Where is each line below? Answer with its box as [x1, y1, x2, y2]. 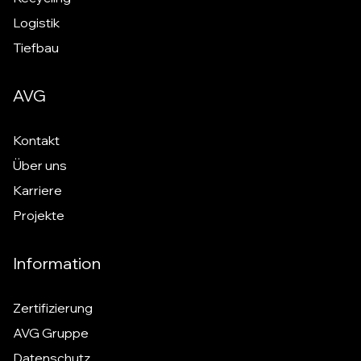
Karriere [13, 182, 62, 198]
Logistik [13, 15, 60, 31]
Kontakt [13, 132, 60, 148]
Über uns [13, 157, 67, 173]
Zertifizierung [13, 300, 93, 316]
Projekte [13, 207, 64, 223]
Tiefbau [13, 39, 59, 56]
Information [13, 253, 101, 273]
